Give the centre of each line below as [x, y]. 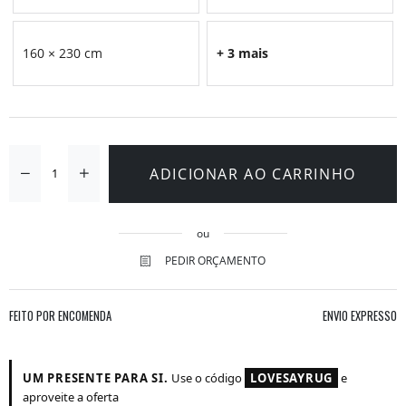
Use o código [208, 377]
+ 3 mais [242, 53]
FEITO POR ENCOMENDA [60, 315]
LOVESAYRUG [292, 377]
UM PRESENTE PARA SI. [97, 377]
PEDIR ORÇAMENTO [215, 260]
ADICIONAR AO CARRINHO [253, 174]
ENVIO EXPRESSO [360, 315]
